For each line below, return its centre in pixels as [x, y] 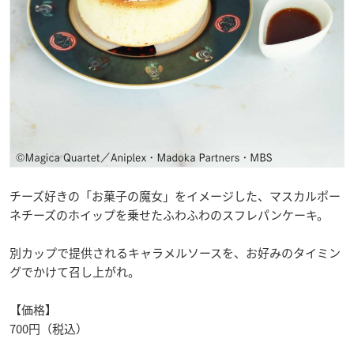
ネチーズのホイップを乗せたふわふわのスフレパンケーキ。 [169, 215]
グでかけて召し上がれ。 [75, 271]
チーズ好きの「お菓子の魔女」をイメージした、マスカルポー [175, 196]
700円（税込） [49, 328]
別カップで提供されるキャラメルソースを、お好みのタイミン [175, 252]
